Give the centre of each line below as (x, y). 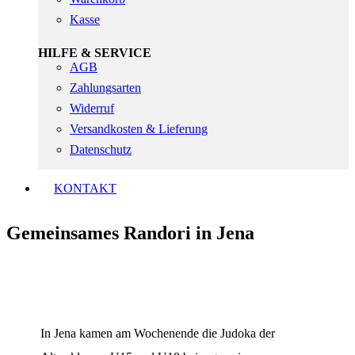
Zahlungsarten (105, 87)
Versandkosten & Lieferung (139, 128)
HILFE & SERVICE (95, 52)
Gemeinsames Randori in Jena (130, 233)
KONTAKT (85, 188)
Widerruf (92, 108)
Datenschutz (101, 149)
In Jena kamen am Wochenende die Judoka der (158, 334)
